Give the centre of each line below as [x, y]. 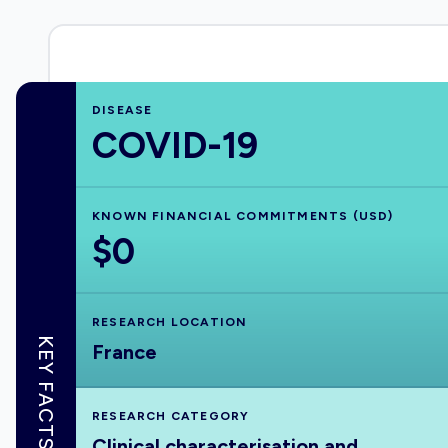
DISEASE [122, 110]
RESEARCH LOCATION [170, 322]
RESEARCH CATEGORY [171, 416]
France [124, 352]
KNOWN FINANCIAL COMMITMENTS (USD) [243, 216]
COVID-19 [175, 145]
